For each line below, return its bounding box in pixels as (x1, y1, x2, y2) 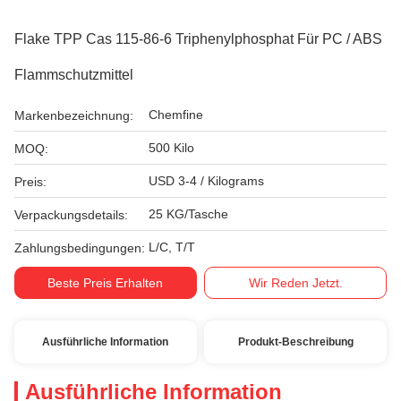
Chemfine (149, 107, 203, 122)
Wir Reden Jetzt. (248, 276, 343, 290)
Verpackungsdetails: (14, 208, 128, 222)
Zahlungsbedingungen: (14, 241, 145, 255)
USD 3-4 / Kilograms (149, 174, 264, 188)
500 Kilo (149, 141, 194, 155)
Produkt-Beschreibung (237, 336, 354, 348)
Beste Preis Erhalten (47, 276, 164, 290)
